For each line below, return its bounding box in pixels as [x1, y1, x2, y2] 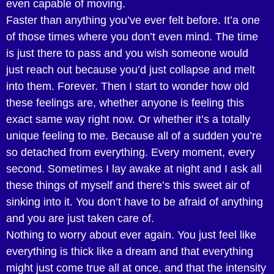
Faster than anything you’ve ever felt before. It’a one [6, 13, 260, 26]
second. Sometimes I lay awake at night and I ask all [6, 162, 262, 175]
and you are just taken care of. [6, 212, 154, 224]
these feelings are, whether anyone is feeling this [6, 96, 244, 109]
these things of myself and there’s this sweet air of [6, 179, 250, 191]
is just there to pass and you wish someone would [6, 46, 248, 59]
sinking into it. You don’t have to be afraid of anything [6, 195, 263, 208]
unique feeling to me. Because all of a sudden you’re [6, 129, 262, 142]
